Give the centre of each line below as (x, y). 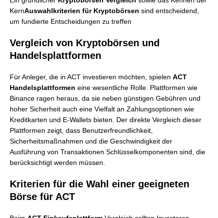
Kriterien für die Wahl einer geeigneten (100, 184)
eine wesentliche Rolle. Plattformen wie (136, 88)
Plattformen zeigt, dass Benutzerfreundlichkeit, (81, 130)
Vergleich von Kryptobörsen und (85, 43)
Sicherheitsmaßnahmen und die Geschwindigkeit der (91, 141)
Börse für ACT (42, 197)
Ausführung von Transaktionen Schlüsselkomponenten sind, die (108, 152)
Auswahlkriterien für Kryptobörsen (82, 11)
